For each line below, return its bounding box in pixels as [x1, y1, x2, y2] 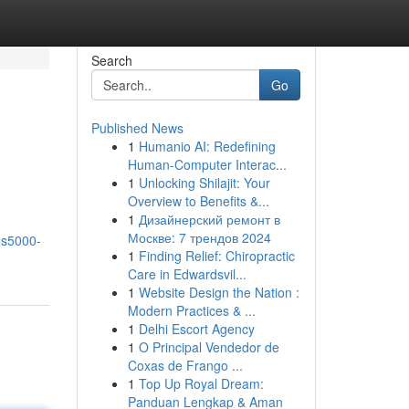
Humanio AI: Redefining [138, 137, 276, 155]
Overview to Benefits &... [127, 192, 269, 210]
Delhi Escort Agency [138, 320, 255, 338]
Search [90, 51, 132, 69]
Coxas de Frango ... [127, 356, 243, 374]
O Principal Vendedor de [138, 338, 279, 356]
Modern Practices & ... [127, 301, 256, 320]
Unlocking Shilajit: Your [138, 173, 270, 192]
